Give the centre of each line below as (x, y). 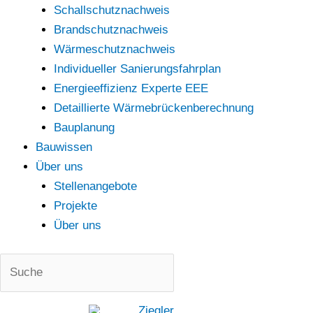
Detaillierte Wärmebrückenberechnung (153, 108)
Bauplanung (84, 128)
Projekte (75, 206)
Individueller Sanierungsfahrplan (137, 69)
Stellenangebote (95, 186)
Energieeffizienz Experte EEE (131, 88)
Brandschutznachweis (111, 30)
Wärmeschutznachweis (114, 49)
